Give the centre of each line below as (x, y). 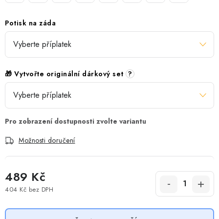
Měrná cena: (23, 199)
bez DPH (40, 190)
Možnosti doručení (47, 140)
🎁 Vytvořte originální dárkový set (65, 74)
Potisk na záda (30, 23)
